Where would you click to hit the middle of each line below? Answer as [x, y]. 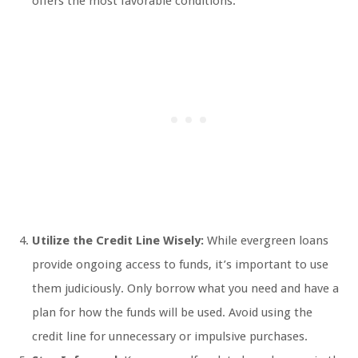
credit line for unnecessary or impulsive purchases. [170, 336]
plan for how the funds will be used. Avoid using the [172, 312]
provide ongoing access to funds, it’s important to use [180, 265]
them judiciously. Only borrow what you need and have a [185, 288]
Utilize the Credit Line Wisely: [118, 241]
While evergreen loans [266, 241]
